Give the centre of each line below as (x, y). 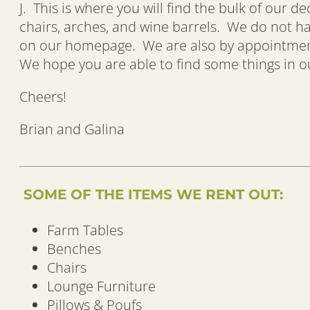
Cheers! (43, 97)
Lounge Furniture (101, 286)
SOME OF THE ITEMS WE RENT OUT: (151, 194)
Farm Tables (85, 230)
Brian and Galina (72, 129)
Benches (74, 249)
